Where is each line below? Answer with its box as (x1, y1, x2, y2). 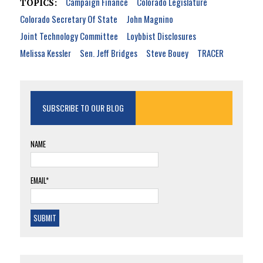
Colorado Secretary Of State (19, 12, 117, 26)
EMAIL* (30, 175, 49, 187)
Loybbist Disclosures (126, 29, 196, 43)
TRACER (197, 46, 224, 60)
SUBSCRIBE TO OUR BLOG (42, 102, 124, 114)
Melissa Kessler (19, 46, 71, 60)
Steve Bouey (146, 46, 188, 60)
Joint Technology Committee (19, 29, 118, 43)
